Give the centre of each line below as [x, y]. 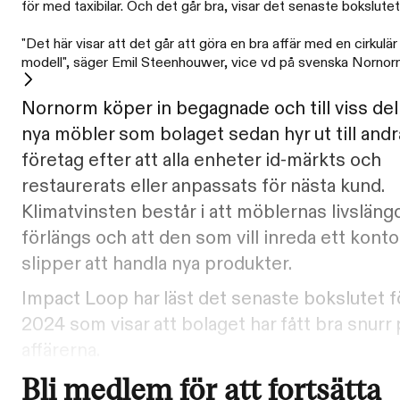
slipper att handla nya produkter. [157, 264]
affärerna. [61, 351]
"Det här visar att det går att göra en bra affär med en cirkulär [209, 44]
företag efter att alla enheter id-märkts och [201, 160]
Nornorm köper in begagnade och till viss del [210, 108]
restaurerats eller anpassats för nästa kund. [203, 186]
